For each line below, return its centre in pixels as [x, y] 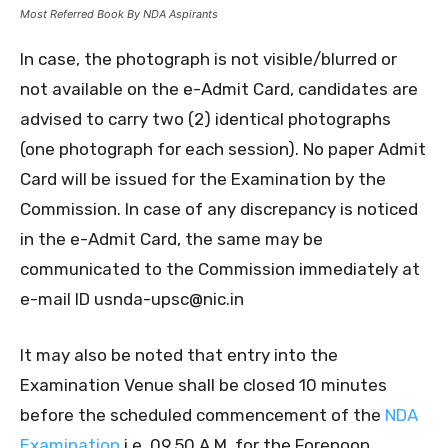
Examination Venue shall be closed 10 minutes [203, 385]
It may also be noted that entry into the [179, 355]
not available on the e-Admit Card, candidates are [219, 89]
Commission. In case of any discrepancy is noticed [219, 209]
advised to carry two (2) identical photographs [205, 119]
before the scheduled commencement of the [202, 415]
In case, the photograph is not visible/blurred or [208, 59]
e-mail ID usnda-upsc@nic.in [132, 299]
